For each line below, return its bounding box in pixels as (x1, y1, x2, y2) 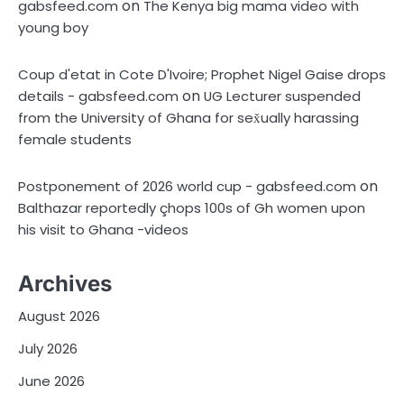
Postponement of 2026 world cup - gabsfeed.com (18, 176, 356, 196)
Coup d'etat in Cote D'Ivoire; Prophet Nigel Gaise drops (18, 64, 386, 84)
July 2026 (18, 338, 78, 358)
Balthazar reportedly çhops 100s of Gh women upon (18, 197, 365, 217)
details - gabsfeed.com (18, 86, 179, 106)
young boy (18, 17, 88, 37)
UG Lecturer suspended (204, 86, 361, 106)
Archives (18, 270, 112, 297)
